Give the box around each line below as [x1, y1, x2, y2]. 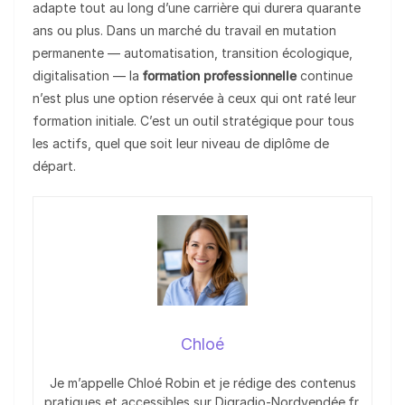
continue [297, 68, 353, 84]
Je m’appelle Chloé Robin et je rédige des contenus [49, 375, 356, 391]
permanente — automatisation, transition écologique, [33, 45, 353, 61]
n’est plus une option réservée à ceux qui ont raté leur [33, 90, 356, 107]
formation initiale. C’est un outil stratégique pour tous [33, 113, 354, 129]
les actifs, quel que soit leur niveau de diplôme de [33, 136, 329, 152]
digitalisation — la [33, 68, 143, 84]
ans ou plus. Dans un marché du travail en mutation [33, 23, 336, 39]
